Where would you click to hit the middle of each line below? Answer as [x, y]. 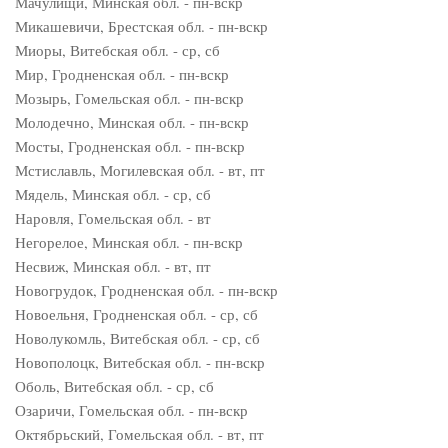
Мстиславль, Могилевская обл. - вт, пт [140, 170]
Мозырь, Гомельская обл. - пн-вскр [129, 98]
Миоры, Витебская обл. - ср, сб [117, 50]
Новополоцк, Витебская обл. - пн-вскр [140, 362]
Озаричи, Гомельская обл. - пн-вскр [131, 410]
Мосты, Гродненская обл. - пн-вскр [130, 146]
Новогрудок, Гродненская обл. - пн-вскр [146, 290]
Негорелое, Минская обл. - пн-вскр [129, 242]
